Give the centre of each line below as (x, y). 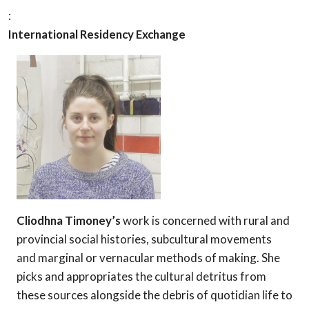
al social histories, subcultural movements (165, 239)
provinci (37, 239)
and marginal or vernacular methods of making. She (148, 257)
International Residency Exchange (97, 34)
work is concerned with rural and (206, 220)
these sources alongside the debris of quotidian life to (154, 295)
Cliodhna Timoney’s (70, 220)
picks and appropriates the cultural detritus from (141, 276)
